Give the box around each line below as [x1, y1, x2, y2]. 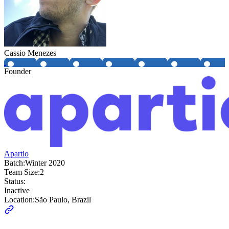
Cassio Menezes [4, 49, 56, 58]
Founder [4, 67, 31, 76]
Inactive [4, 186, 30, 195]
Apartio [4, 149, 29, 158]
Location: [4, 195, 35, 204]
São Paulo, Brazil [35, 195, 91, 204]
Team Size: [4, 168, 40, 177]
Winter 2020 [25, 158, 65, 168]
